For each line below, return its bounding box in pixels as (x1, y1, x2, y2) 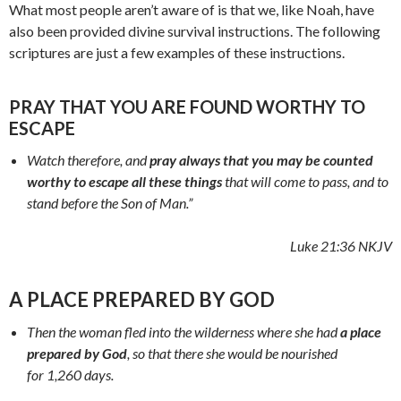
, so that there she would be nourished (127, 345, 337, 363)
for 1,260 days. (27, 366, 114, 384)
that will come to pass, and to (222, 173, 388, 191)
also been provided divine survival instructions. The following (9, 22, 380, 40)
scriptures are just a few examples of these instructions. (9, 44, 345, 62)
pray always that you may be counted (149, 151, 376, 169)
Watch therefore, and (27, 151, 149, 169)
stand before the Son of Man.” (27, 194, 192, 212)
